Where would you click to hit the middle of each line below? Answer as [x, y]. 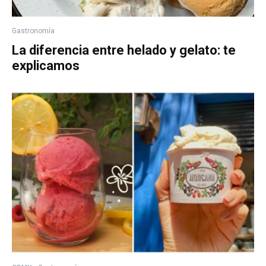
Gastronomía [33, 31]
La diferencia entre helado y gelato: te [124, 50]
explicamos [46, 66]
